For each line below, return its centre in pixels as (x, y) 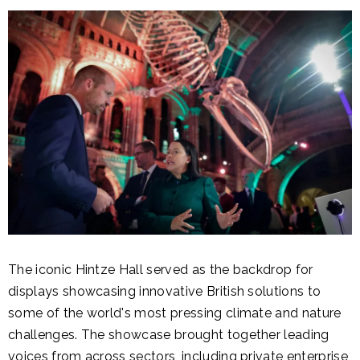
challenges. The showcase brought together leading (169, 335)
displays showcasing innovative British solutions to (165, 292)
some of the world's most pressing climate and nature (175, 313)
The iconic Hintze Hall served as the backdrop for (161, 270)
